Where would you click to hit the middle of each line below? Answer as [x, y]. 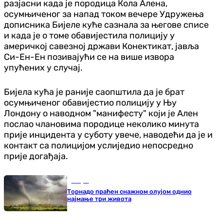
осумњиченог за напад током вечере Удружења [104, 14]
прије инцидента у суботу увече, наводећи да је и [108, 135]
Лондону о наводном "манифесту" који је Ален [101, 113]
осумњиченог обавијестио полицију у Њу [90, 102]
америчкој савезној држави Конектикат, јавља [101, 46]
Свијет [80, 181]
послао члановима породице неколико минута [101, 124]
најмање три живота [99, 199]
